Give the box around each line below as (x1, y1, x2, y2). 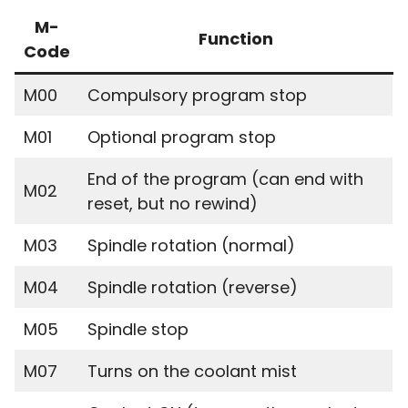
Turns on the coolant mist (87, 360, 297, 382)
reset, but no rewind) (87, 192, 258, 215)
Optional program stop (87, 126, 276, 148)
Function (199, 27, 273, 50)
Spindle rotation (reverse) (87, 276, 298, 299)
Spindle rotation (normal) (87, 234, 295, 257)
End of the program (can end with (87, 168, 363, 190)
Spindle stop (87, 318, 189, 341)
